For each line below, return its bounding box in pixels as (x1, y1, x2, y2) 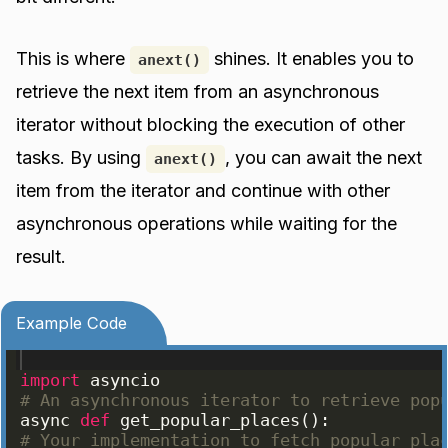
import (20, 370, 81, 391)
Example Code (16, 313, 128, 334)
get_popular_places (120, 410, 301, 431)
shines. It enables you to (209, 47, 415, 69)
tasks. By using (16, 146, 147, 168)
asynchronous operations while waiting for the (16, 212, 398, 234)
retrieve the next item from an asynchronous (16, 80, 380, 102)
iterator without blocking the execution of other (16, 113, 406, 135)
